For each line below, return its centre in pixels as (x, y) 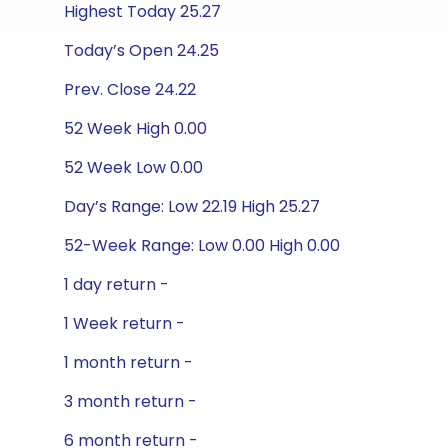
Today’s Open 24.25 (141, 50)
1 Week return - (124, 323)
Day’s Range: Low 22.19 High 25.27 (192, 206)
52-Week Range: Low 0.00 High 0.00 (202, 245)
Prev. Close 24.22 (130, 89)
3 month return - (130, 401)
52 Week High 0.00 (135, 128)
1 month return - (128, 362)
